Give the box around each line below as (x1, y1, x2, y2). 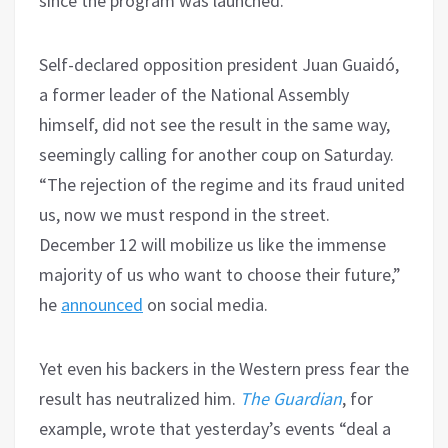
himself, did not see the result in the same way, (39, 112, 390, 136)
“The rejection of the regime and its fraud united (39, 172, 405, 196)
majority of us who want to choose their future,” (39, 262, 401, 286)
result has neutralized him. (39, 386, 240, 410)
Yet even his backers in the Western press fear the (39, 356, 409, 380)
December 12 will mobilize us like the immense (39, 232, 386, 256)
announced (61, 292, 143, 316)
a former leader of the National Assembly (39, 82, 349, 106)
